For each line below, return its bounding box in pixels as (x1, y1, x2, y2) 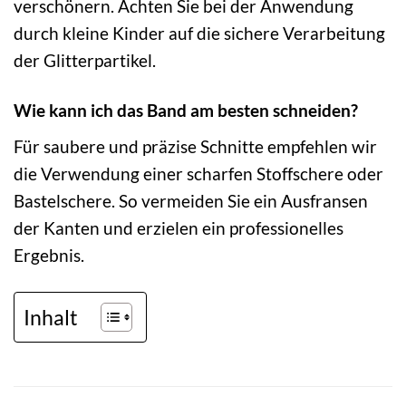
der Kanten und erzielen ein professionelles (14, 217, 343, 238)
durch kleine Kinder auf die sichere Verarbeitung (14, 23, 385, 44)
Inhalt (24, 304, 78, 330)
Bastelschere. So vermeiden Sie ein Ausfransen (14, 189, 368, 211)
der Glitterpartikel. (14, 50, 156, 72)
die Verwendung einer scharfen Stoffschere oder (14, 162, 383, 184)
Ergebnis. (14, 244, 84, 266)
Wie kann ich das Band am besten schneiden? (14, 100, 358, 121)
